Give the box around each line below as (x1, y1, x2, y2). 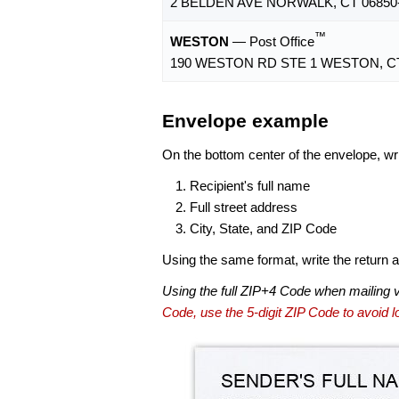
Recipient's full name (190, 177, 310, 193)
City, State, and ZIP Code (190, 220, 337, 236)
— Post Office (229, 34, 314, 50)
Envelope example (162, 110, 329, 132)
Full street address (190, 199, 297, 215)
